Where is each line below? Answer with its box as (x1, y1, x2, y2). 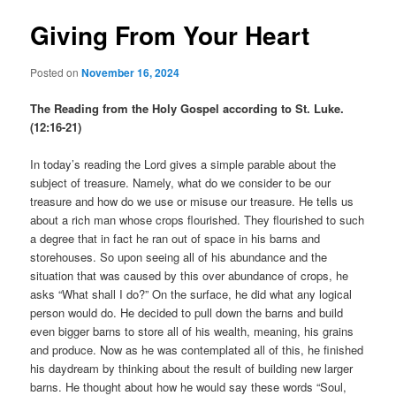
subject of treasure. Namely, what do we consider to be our (30, 173, 331, 191)
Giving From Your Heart (30, 17, 310, 54)
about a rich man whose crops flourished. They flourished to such (30, 210, 365, 228)
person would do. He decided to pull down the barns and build (30, 303, 344, 321)
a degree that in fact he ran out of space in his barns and (30, 229, 321, 247)
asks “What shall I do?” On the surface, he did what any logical (30, 285, 353, 302)
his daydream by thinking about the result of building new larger (30, 359, 354, 377)
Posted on (30, 64, 82, 80)
